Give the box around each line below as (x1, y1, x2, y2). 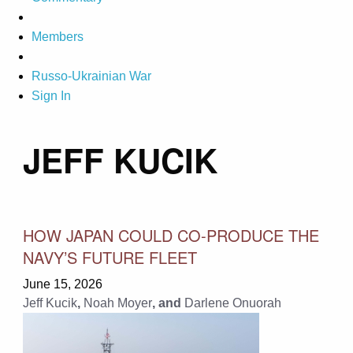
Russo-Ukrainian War (32, 69, 151, 84)
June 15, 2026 (22, 277, 102, 291)
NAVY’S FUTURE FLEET (22, 245, 197, 269)
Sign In (32, 89, 71, 103)
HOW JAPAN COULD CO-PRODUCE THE (22, 223, 319, 247)
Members (32, 30, 84, 44)
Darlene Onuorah (184, 295, 281, 310)
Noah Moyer (83, 295, 152, 310)
